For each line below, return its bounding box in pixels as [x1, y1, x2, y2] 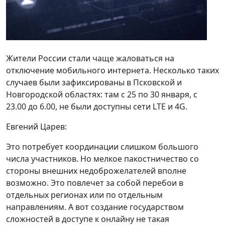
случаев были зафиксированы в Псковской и [6, 77, 182, 88]
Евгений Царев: [6, 121, 67, 132]
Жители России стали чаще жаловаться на [6, 53, 174, 64]
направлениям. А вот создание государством [6, 201, 184, 212]
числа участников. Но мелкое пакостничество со [6, 153, 199, 164]
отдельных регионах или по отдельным [6, 189, 163, 200]
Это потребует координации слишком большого [6, 141, 198, 152]
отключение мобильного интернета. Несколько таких [6, 65, 219, 76]
